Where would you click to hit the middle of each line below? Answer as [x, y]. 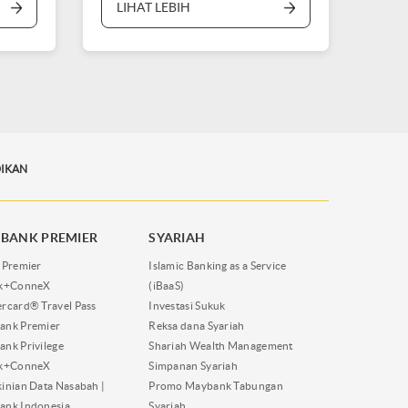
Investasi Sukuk [187, 305]
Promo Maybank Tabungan [216, 385]
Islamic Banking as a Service [218, 265]
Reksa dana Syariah [197, 325]
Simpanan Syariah [194, 365]
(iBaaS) [167, 285]
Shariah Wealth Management [221, 345]
